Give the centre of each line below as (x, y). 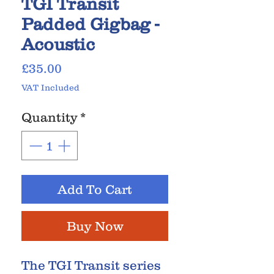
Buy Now (95, 226)
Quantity (50, 117)
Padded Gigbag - (90, 24)
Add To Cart (95, 189)
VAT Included (50, 88)
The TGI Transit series (91, 265)
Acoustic (58, 44)
